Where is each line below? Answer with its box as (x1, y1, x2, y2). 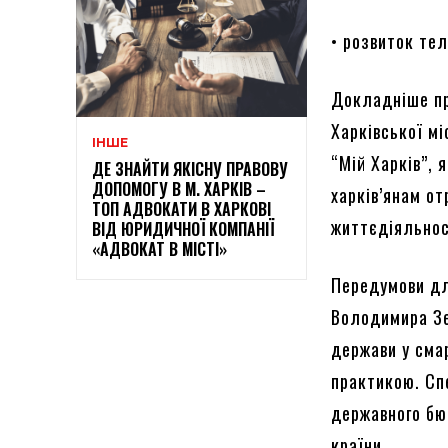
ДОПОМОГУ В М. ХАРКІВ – (92, 176, 266, 201)
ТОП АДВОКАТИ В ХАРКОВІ (92, 196, 271, 221)
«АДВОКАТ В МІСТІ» (92, 236, 227, 261)
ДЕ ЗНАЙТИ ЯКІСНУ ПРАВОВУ (92, 156, 288, 181)
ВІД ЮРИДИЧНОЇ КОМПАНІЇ (92, 216, 274, 241)
